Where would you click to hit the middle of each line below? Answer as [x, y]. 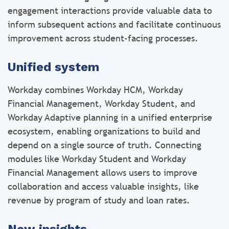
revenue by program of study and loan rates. [99, 200]
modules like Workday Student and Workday [97, 159]
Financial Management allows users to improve [102, 173]
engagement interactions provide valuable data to [110, 10]
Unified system [53, 67]
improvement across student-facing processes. [103, 38]
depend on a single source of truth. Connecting [105, 145]
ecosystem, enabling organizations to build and [104, 131]
